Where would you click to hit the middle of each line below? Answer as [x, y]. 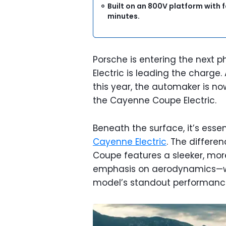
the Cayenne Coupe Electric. [155, 100]
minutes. [124, 16]
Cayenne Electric [130, 142]
